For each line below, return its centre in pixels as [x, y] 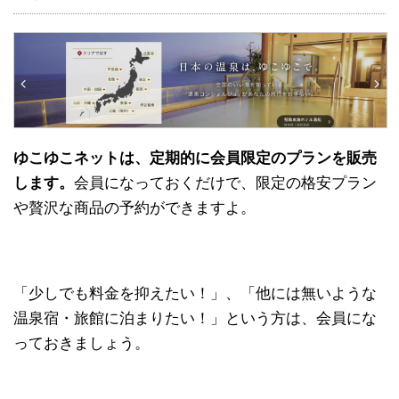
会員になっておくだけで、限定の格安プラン [225, 183]
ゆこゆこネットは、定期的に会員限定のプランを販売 [195, 159]
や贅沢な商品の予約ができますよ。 [134, 208]
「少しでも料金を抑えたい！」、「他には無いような [195, 294]
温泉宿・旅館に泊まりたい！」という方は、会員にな [195, 319]
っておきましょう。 [81, 344]
